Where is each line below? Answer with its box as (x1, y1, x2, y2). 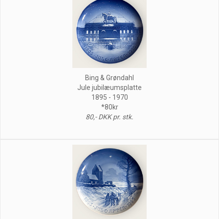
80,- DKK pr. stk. (86, 112, 133, 121)
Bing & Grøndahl (85, 73, 134, 82)
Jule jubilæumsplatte (77, 83, 142, 91)
